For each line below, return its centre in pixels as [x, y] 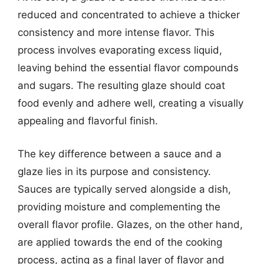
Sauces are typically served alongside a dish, [124, 189]
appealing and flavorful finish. [88, 121]
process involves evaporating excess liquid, [120, 50]
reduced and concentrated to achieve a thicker [129, 15]
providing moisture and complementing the [119, 207]
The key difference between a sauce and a [120, 154]
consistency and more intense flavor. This [116, 32]
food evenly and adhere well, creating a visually [131, 103]
